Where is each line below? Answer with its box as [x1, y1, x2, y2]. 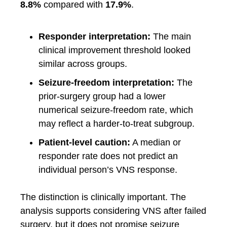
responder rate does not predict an [39, 150, 178, 161]
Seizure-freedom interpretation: [39, 77, 174, 88]
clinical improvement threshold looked [39, 45, 191, 55]
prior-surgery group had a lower [39, 91, 166, 101]
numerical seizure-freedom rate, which [39, 104, 193, 115]
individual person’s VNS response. [39, 164, 177, 175]
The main [150, 31, 191, 42]
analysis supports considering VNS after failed [20, 205, 206, 216]
